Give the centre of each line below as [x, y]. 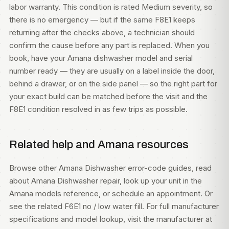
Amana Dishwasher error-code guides [125, 168]
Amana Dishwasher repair [75, 181]
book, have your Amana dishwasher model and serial [101, 58]
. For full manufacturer [180, 206]
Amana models [35, 193]
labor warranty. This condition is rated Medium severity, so [111, 7]
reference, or [87, 193]
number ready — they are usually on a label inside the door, [112, 71]
